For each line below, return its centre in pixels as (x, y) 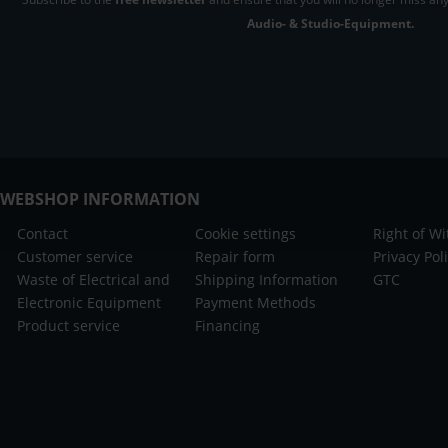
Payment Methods (256, 302)
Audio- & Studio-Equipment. (330, 23)
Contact (42, 233)
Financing (228, 325)
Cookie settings (246, 233)
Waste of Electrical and (93, 279)
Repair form (235, 256)
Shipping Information (267, 279)
